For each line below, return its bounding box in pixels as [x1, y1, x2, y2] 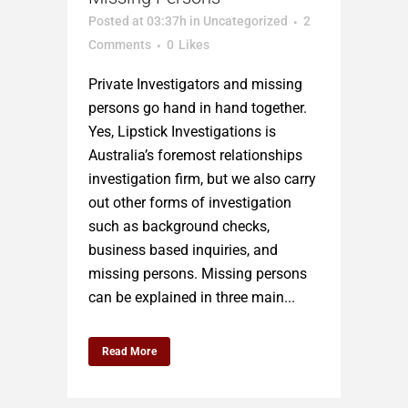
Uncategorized [203, 13, 288, 28]
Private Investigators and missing [88, 75, 302, 93]
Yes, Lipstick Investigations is [88, 122, 276, 140]
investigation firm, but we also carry [88, 169, 316, 188]
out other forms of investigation [88, 193, 291, 211]
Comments [88, 36, 151, 52]
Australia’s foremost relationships [88, 146, 302, 164]
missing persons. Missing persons [88, 264, 307, 282]
